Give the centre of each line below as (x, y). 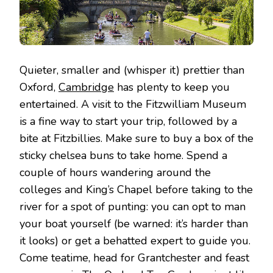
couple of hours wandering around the (115, 173)
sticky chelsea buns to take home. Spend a (123, 156)
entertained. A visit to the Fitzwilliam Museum (133, 105)
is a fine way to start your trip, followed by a (128, 122)
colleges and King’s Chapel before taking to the (136, 190)
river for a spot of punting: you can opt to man (133, 207)
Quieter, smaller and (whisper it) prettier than (132, 70)
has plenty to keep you (172, 87)
